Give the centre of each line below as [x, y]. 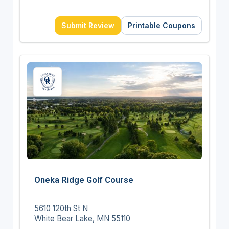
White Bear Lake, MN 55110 [82, 218]
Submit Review [88, 25]
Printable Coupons [162, 25]
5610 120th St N [61, 208]
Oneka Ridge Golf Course [84, 180]
